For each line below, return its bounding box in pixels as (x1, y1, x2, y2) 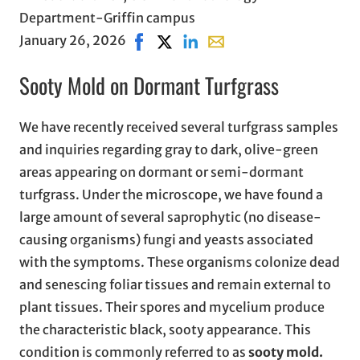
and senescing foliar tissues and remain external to (19, 276, 331, 293)
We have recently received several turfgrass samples (19, 119, 338, 136)
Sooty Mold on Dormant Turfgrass (19, 69, 279, 102)
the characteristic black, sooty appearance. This (19, 321, 311, 338)
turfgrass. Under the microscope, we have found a (19, 186, 323, 203)
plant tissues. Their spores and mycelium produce (19, 299, 325, 316)
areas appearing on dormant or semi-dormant (19, 164, 304, 181)
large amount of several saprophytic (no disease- (19, 209, 321, 226)
